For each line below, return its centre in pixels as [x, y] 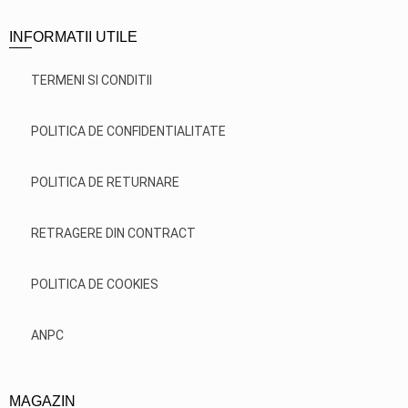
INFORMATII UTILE [73, 36]
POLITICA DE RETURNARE [105, 182]
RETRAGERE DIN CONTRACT [113, 233]
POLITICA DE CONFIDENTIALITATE [128, 131]
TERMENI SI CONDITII [92, 80]
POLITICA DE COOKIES [95, 284]
